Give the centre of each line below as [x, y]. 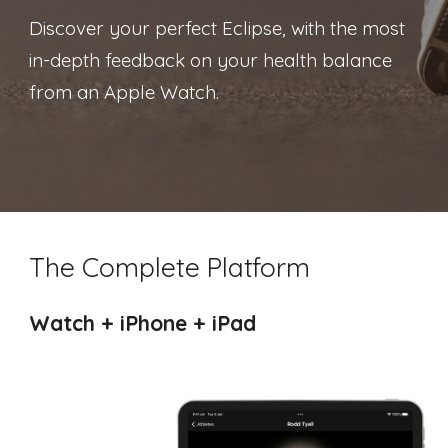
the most [368, 28]
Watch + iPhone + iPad [143, 323]
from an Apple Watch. [124, 92]
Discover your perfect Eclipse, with [180, 28]
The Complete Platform [170, 267]
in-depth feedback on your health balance [211, 60]
